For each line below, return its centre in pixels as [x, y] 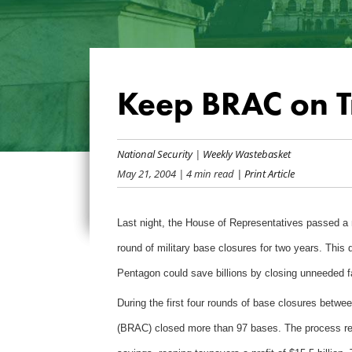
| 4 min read [205, 173]
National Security [154, 153]
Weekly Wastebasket [246, 153]
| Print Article [264, 173]
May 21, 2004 [146, 173]
